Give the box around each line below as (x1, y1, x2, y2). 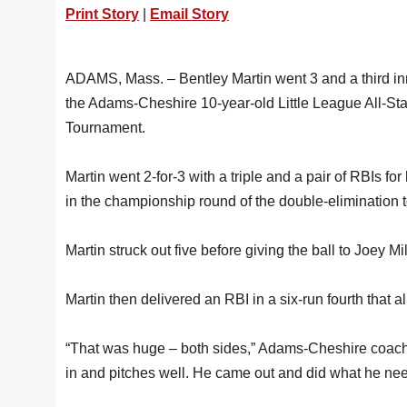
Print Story (65, 6, 139, 22)
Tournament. (65, 120, 145, 135)
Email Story (150, 6, 229, 22)
